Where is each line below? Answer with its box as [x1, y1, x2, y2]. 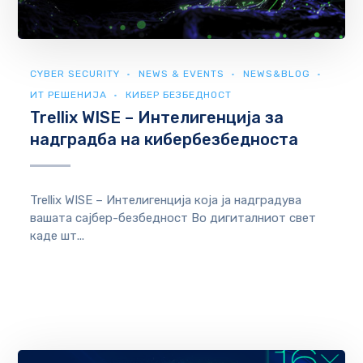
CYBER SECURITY [30, 67, 121, 79]
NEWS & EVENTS [139, 67, 225, 79]
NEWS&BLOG [243, 67, 311, 79]
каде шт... [30, 228, 85, 243]
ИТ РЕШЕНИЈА [30, 88, 108, 100]
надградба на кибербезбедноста [30, 129, 299, 149]
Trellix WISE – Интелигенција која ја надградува [30, 192, 302, 207]
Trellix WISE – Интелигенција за [30, 107, 284, 127]
